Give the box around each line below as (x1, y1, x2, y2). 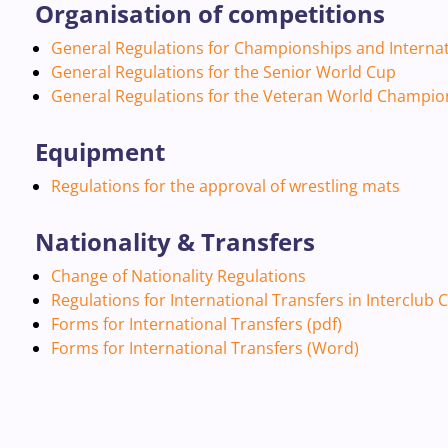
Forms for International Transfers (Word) (50, 337, 359, 359)
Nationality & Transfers (34, 225, 315, 258)
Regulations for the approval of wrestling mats (50, 175, 400, 197)
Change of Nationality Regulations (50, 265, 306, 287)
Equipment (34, 135, 165, 168)
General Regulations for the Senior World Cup (50, 61, 396, 83)
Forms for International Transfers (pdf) (50, 313, 342, 335)
